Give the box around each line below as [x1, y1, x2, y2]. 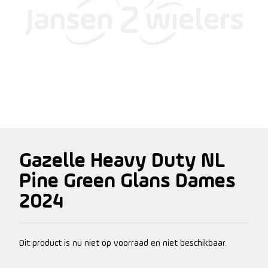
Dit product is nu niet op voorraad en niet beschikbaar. [19, 239, 227, 248]
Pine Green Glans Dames [19, 171, 236, 193]
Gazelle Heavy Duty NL [19, 151, 225, 172]
